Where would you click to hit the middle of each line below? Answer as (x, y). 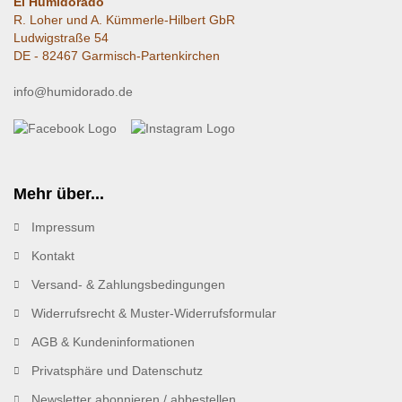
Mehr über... (59, 194)
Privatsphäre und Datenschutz (117, 371)
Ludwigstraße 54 (61, 38)
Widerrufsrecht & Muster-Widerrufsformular (154, 314)
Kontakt (53, 256)
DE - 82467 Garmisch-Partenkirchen (117, 56)
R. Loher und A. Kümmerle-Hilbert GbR (124, 20)
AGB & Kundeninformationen (113, 342)
